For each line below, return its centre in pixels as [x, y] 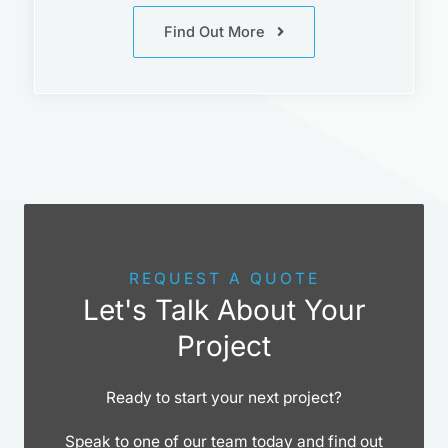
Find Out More [214, 32]
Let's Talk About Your [224, 310]
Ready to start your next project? [224, 398]
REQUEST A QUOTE [224, 279]
